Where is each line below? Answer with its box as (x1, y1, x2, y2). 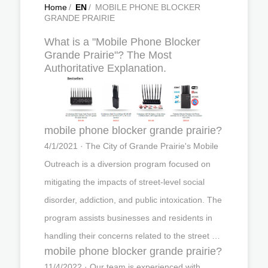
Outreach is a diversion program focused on (44, 159, 211, 169)
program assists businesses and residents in (44, 212, 212, 223)
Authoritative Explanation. (44, 62, 166, 74)
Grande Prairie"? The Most (44, 49, 172, 61)
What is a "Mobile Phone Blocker (44, 36, 200, 48)
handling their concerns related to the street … (44, 230, 220, 240)
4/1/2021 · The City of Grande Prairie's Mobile (44, 141, 218, 151)
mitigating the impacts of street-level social (44, 176, 205, 187)
